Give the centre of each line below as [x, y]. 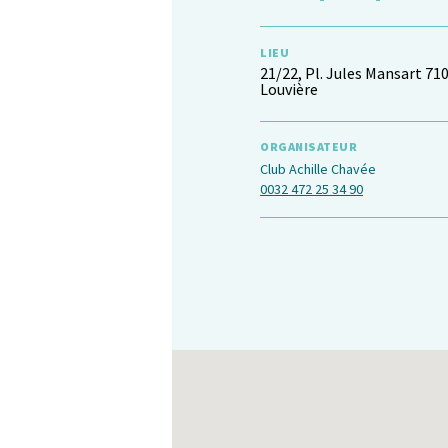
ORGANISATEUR [308, 147]
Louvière [289, 89]
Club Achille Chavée [318, 169]
